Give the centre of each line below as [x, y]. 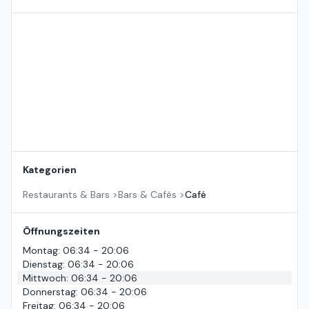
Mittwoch [44, 278]
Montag [40, 251]
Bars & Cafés [147, 195]
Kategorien [50, 170]
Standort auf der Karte [63, 20]
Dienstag [43, 265]
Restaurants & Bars [66, 195]
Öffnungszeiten [61, 231]
